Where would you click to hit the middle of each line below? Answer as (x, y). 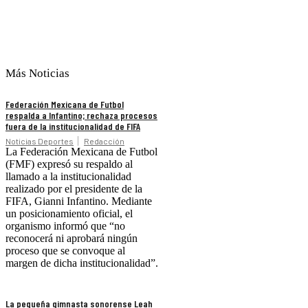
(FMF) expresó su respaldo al (69, 164)
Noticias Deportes (40, 141)
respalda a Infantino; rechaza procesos (81, 115)
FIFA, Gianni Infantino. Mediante (79, 201)
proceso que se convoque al (65, 251)
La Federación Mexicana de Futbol (81, 152)
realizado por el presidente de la (74, 189)
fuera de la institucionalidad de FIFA (73, 126)
